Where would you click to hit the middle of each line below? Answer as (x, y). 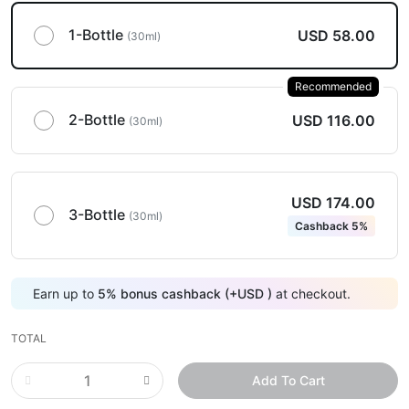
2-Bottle (99, 120)
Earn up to (65, 293)
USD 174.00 (333, 203)
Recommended (333, 87)
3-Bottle (99, 215)
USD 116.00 (334, 120)
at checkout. (311, 293)
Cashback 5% (331, 226)
